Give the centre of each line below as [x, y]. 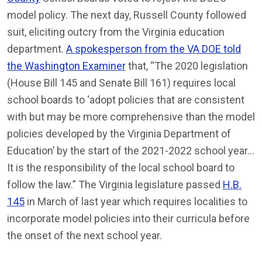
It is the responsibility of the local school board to [121, 167]
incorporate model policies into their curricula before [128, 218]
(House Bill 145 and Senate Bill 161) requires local [121, 82]
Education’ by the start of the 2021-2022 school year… [131, 150]
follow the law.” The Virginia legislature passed [115, 184]
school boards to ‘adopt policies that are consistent [126, 99]
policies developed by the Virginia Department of [119, 133]
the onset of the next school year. [85, 235]
